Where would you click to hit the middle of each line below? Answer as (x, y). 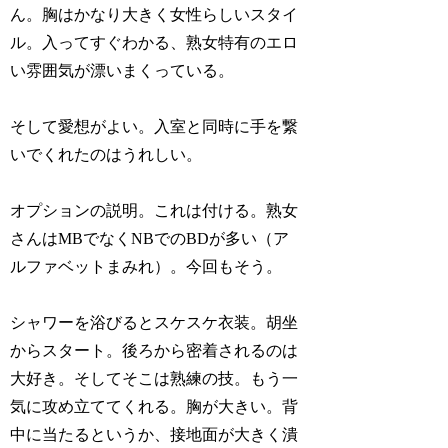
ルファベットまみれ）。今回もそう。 (146, 266)
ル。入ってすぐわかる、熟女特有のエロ (154, 42)
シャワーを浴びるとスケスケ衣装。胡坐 (154, 322)
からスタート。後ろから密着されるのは (154, 350)
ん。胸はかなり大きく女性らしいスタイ (154, 14)
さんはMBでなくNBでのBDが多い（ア (150, 238)
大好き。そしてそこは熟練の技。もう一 (154, 378)
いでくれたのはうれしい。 (106, 154)
